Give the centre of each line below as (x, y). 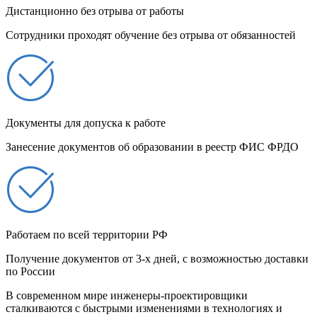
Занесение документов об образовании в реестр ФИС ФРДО (152, 147)
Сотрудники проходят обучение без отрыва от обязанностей (151, 35)
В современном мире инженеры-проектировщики (127, 296)
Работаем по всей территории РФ (87, 235)
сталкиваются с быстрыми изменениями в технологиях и (144, 309)
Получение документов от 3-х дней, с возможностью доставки (157, 259)
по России (30, 272)
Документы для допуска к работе (86, 123)
